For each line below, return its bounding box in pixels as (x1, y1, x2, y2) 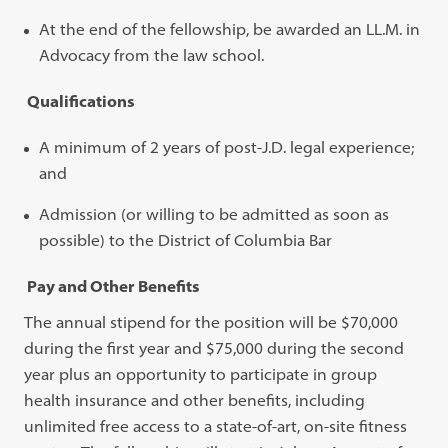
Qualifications (27, 90, 136, 111)
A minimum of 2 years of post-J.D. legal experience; (39, 136, 415, 157)
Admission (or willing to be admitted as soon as (39, 203, 390, 224)
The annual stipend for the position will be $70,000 (24, 311, 399, 332)
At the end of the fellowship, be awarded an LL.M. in (39, 18, 421, 39)
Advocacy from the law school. (39, 44, 265, 65)
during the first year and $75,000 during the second (24, 337, 405, 358)
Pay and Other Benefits (27, 275, 201, 296)
